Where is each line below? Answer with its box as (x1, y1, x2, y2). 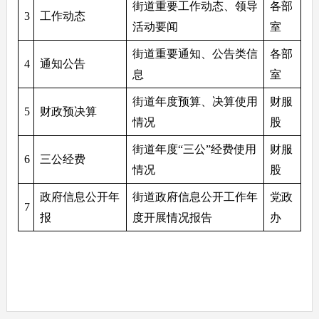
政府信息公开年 (39, 190, 120, 203)
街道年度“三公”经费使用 (132, 142, 256, 155)
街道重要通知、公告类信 (132, 47, 258, 60)
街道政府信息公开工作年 (132, 190, 258, 203)
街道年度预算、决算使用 (132, 95, 258, 108)
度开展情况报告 (132, 211, 212, 224)
